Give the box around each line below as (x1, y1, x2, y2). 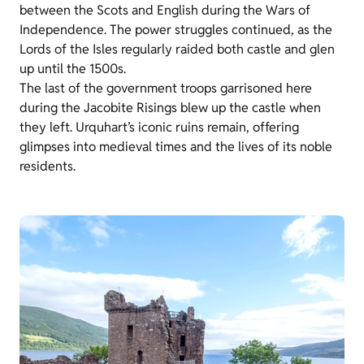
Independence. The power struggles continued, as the (19, 21, 332, 39)
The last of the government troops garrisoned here (19, 80, 312, 97)
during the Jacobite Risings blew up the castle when (19, 99, 321, 117)
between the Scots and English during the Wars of (19, 2, 310, 19)
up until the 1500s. (19, 60, 126, 78)
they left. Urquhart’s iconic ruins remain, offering (19, 119, 299, 136)
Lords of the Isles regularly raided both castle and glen (19, 41, 335, 58)
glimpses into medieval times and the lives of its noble (19, 138, 332, 156)
